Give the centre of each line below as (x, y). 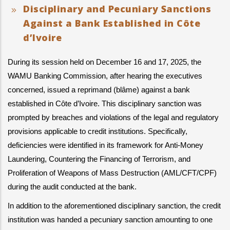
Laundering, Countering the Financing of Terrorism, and (99, 159)
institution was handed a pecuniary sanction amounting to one (110, 220)
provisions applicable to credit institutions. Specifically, (98, 131)
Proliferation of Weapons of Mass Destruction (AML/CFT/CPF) (112, 173)
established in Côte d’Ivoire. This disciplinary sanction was (105, 104)
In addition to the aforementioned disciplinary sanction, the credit (114, 206)
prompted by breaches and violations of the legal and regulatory (113, 118)
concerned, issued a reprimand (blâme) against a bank (99, 90)
